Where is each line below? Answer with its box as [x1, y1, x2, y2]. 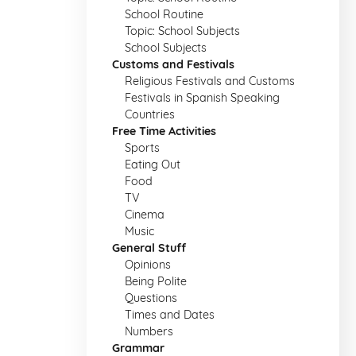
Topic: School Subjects [125, 24, 240, 38]
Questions [125, 291, 177, 305]
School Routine [125, 7, 203, 21]
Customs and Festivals [112, 57, 234, 72]
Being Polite [125, 274, 187, 288]
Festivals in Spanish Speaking [125, 91, 280, 105]
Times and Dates [125, 308, 215, 322]
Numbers [125, 324, 173, 339]
